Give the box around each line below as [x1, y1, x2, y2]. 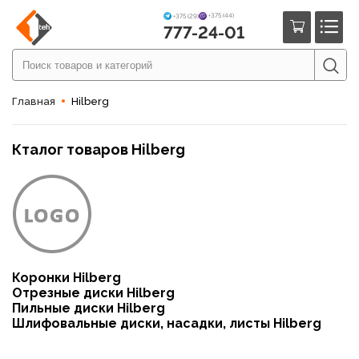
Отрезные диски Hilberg [12, 285, 175, 301]
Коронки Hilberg [12, 270, 121, 285]
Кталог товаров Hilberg [12, 141, 185, 158]
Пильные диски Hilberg [12, 301, 165, 316]
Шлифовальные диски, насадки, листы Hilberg [12, 316, 321, 331]
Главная [12, 95, 55, 107]
